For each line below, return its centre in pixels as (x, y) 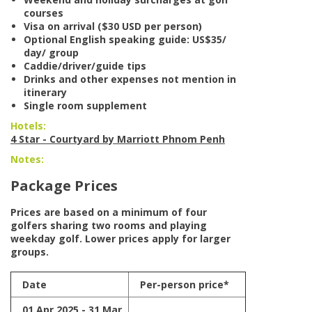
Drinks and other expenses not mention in (130, 79)
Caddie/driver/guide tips (85, 66)
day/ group (51, 53)
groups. (30, 252)
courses (44, 13)
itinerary (45, 93)
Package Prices (64, 186)
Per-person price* (182, 285)
